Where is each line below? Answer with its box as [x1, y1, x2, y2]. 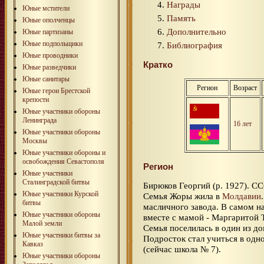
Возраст [233, 83, 257, 92]
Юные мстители [22, 4, 70, 12]
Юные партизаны [22, 27, 73, 36]
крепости [22, 95, 49, 104]
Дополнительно [167, 26, 226, 37]
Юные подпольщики [22, 39, 82, 48]
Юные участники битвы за [22, 230, 100, 239]
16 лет [233, 119, 252, 128]
